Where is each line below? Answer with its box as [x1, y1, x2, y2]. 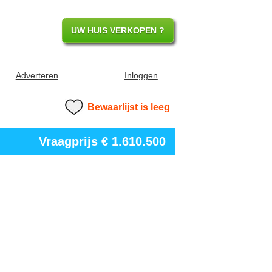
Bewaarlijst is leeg [87, 101, 170, 112]
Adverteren [15, 70, 58, 80]
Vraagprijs [39, 134, 101, 148]
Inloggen [124, 70, 158, 80]
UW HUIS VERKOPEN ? [71, 25, 165, 35]
